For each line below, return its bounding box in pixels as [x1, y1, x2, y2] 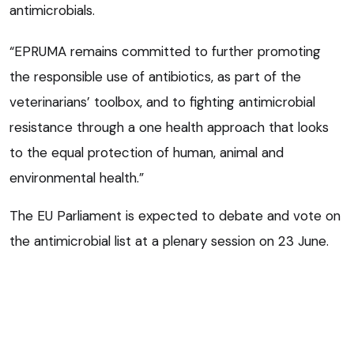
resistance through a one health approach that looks [9, 118, 329, 136]
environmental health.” [9, 168, 144, 186]
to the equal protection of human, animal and [9, 143, 284, 161]
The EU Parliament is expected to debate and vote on [9, 206, 341, 224]
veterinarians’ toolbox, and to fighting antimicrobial [9, 92, 315, 111]
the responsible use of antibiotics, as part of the [9, 67, 301, 85]
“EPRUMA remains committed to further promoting [9, 42, 321, 60]
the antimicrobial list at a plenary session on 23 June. [9, 232, 329, 250]
